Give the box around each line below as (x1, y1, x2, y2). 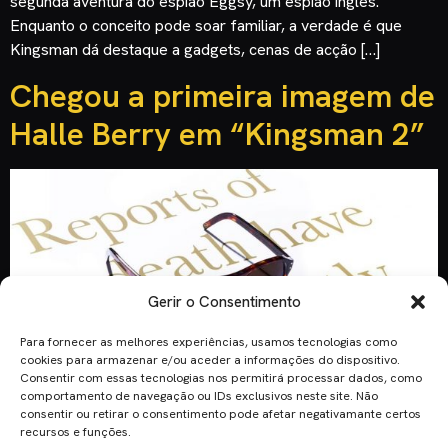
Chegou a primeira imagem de (10, 74, 435, 117)
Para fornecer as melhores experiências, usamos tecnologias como (20, 334, 397, 350)
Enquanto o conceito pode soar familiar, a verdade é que (10, 15, 402, 37)
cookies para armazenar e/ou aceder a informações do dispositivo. (20, 352, 400, 368)
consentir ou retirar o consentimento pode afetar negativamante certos (20, 406, 421, 422)
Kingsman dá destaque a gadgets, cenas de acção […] (10, 39, 380, 61)
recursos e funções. (20, 424, 131, 440)
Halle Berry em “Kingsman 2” (10, 112, 425, 155)
